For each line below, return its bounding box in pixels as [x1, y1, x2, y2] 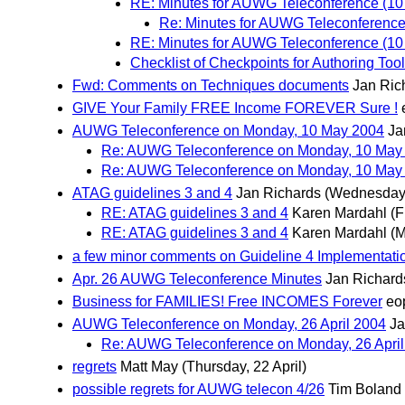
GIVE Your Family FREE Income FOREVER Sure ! [72, 99, 398, 116]
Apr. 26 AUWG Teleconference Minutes [72, 270, 322, 287]
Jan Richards [236, 185, 321, 202]
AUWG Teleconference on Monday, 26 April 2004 [72, 316, 386, 333]
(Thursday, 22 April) [182, 359, 306, 375]
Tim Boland [328, 381, 401, 398]
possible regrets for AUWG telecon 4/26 [72, 381, 325, 398]
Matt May [120, 359, 178, 375]
